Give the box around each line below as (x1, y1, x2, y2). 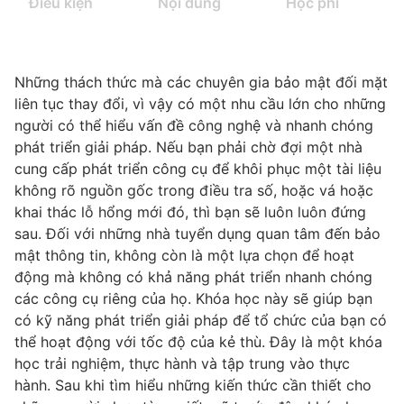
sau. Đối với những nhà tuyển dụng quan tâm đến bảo (14, 225, 381, 243)
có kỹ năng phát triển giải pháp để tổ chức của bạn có (14, 311, 387, 329)
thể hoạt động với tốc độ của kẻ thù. (14, 333, 270, 351)
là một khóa (297, 333, 382, 351)
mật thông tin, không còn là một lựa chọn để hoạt (14, 246, 354, 264)
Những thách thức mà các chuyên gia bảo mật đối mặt (14, 73, 388, 91)
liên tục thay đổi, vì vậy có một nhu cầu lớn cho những (14, 95, 386, 113)
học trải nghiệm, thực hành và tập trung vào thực (14, 354, 350, 372)
